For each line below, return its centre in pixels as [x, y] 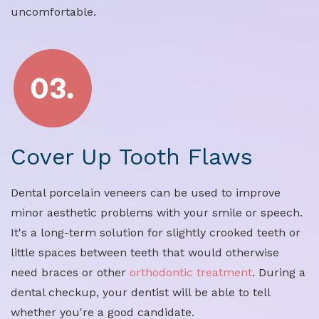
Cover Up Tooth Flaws [132, 157]
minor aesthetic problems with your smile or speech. [157, 213]
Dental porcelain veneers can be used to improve [146, 193]
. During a [279, 273]
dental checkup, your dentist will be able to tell [140, 293]
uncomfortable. [53, 12]
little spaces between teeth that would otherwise [145, 253]
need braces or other [70, 273]
